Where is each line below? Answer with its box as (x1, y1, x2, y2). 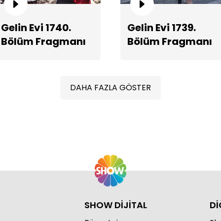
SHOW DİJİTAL (84, 198, 147, 211)
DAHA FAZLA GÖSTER (70, 81, 151, 93)
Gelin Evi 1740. (1, 20, 71, 35)
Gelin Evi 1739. (127, 20, 196, 35)
